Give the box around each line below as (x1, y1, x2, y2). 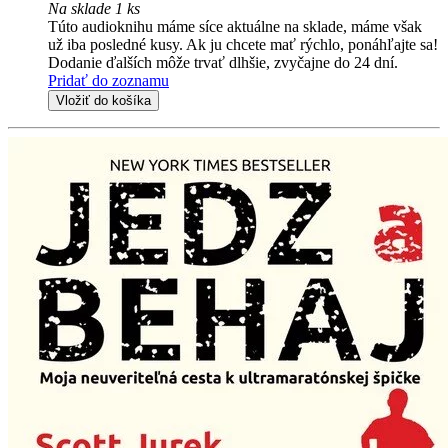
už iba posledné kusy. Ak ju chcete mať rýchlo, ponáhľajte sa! (48, 35, 438, 53)
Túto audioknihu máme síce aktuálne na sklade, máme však (48, 17, 422, 35)
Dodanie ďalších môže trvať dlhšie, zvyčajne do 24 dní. (48, 53, 398, 71)
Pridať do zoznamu (48, 71, 169, 89)
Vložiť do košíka (56, 92, 151, 108)
